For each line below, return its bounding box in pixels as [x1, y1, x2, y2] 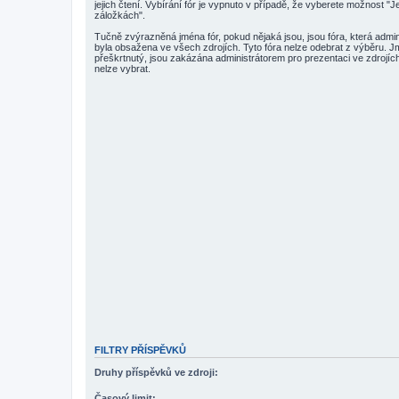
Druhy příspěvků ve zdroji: [94, 366, 218, 378]
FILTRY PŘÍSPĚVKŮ [94, 345, 186, 356]
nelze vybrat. [94, 63, 151, 74]
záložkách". [94, 10, 145, 20]
